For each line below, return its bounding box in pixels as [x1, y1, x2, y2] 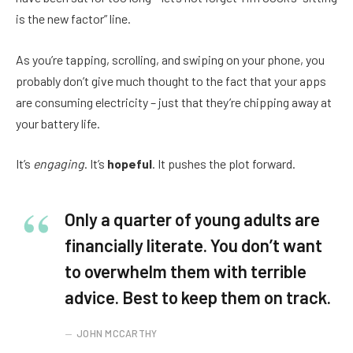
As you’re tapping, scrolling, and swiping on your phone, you [16, 51, 325, 67]
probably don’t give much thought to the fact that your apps [16, 72, 326, 88]
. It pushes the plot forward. [152, 156, 295, 172]
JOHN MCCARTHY [76, 328, 158, 340]
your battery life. [16, 115, 100, 131]
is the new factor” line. [16, 11, 131, 27]
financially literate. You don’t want [65, 235, 322, 256]
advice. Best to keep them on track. [65, 287, 331, 308]
